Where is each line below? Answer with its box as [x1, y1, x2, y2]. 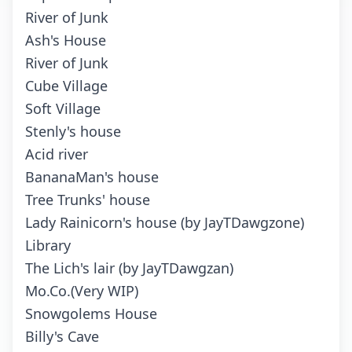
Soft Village [25, 99, 101, 119]
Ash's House [25, 31, 106, 50]
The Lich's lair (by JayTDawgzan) [25, 258, 233, 278]
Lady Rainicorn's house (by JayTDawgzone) [25, 213, 304, 233]
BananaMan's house [25, 167, 159, 187]
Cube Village [25, 76, 108, 96]
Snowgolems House [25, 304, 157, 324]
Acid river [25, 145, 88, 164]
